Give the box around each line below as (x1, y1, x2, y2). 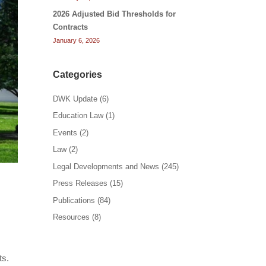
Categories (53, 69, 103, 80)
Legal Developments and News (53, 161, 160, 171)
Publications (53, 195, 96, 205)
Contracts (53, 23, 88, 32)
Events (53, 128, 78, 137)
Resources (53, 213, 90, 222)
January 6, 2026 (53, 37, 100, 45)
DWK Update (53, 94, 98, 103)
